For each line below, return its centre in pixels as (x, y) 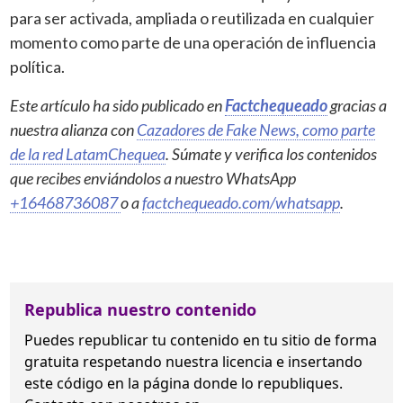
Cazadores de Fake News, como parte (256, 129)
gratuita (54, 361)
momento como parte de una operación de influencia (193, 42)
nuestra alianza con (74, 129)
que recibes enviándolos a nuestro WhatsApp (153, 178)
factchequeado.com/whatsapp (242, 202)
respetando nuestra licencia (178, 361)
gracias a (358, 105)
